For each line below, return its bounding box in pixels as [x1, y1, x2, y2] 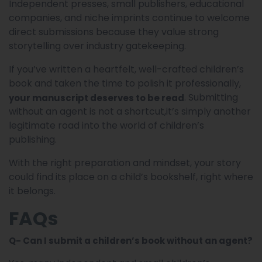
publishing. [9, 132, 57, 146]
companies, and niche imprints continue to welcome [9, 11, 250, 25]
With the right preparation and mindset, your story [9, 156, 241, 170]
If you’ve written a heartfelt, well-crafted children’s [9, 62, 244, 76]
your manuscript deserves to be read [9, 91, 184, 104]
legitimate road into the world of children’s [9, 118, 204, 132]
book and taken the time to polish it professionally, [9, 76, 241, 90]
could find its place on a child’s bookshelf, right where [9, 170, 253, 184]
